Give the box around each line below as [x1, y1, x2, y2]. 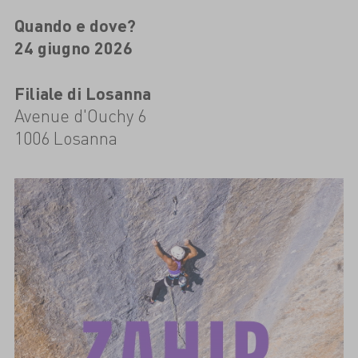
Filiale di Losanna [14, 82, 151, 104]
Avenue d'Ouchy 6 [14, 104, 146, 126]
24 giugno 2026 [14, 37, 133, 59]
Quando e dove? [14, 14, 136, 37]
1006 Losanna [14, 126, 117, 149]
